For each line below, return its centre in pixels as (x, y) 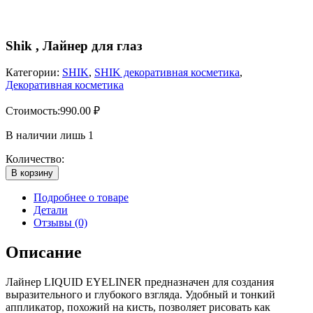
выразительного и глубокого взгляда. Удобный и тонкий (140, 295)
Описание (44, 253)
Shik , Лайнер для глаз (74, 45)
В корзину (32, 173)
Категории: (34, 73)
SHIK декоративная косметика (167, 73)
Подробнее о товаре (81, 198)
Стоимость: (33, 111)
